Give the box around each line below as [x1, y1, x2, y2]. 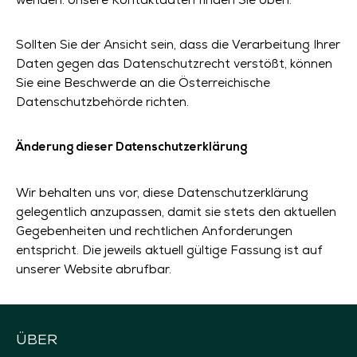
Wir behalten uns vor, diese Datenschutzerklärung [16, 185, 308, 200]
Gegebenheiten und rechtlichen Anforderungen [16, 223, 292, 238]
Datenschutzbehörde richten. [16, 94, 189, 109]
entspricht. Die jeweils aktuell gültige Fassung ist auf [16, 242, 323, 257]
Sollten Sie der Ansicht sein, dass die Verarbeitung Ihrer [16, 37, 340, 52]
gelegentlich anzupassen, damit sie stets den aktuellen [16, 204, 336, 219]
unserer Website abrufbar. [16, 261, 171, 277]
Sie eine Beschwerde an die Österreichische [16, 75, 270, 90]
